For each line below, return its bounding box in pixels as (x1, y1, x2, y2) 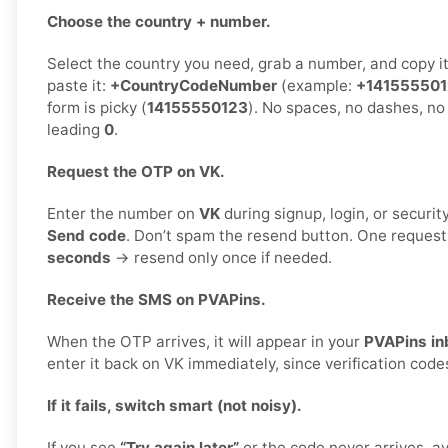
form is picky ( (47, 98, 147, 118)
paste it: (47, 76, 110, 96)
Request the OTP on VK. (47, 162, 225, 182)
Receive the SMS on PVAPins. (47, 290, 266, 310)
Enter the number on (47, 204, 199, 224)
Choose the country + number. (47, 12, 271, 32)
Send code (47, 226, 126, 246)
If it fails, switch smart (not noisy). (47, 396, 302, 416)
